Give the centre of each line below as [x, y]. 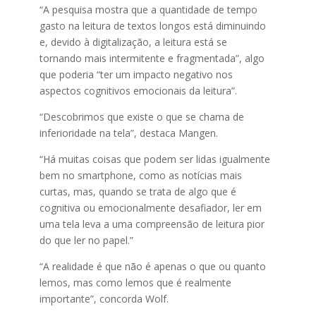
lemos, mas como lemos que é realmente [135, 282]
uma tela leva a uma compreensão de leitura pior [152, 224]
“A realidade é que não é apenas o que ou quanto [152, 266]
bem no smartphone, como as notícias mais [140, 175]
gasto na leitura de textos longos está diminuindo [152, 26]
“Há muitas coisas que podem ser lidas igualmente [154, 159]
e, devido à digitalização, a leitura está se [133, 42]
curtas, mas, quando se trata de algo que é [138, 192]
